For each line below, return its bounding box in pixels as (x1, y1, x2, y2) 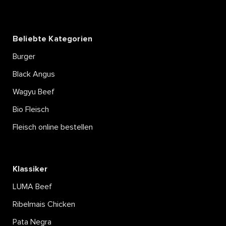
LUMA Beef (13, 182, 52, 191)
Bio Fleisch (13, 105, 49, 114)
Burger (13, 52, 35, 61)
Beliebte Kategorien (13, 34, 93, 43)
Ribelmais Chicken (13, 200, 75, 208)
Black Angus (13, 70, 55, 78)
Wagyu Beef (13, 87, 54, 96)
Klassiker (13, 164, 48, 173)
